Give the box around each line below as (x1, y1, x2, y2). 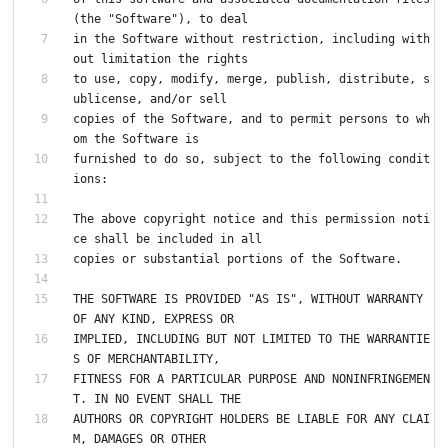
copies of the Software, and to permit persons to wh (73, 111, 430, 126)
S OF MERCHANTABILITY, (73, 351, 220, 366)
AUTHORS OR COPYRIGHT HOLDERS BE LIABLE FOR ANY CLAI (73, 411, 430, 426)
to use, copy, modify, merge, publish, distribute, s (73, 71, 430, 86)
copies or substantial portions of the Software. (73, 251, 402, 266)
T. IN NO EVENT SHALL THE (73, 391, 241, 406)
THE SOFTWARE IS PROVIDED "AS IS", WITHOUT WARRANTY (73, 291, 423, 306)
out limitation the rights (73, 51, 248, 66)
